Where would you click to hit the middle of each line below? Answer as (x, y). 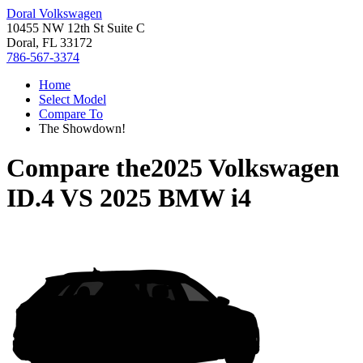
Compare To (71, 114)
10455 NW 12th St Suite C (76, 28)
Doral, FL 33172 (49, 43)
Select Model (73, 99)
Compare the (79, 168)
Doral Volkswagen (54, 13)
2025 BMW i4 (175, 198)
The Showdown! (82, 128)
